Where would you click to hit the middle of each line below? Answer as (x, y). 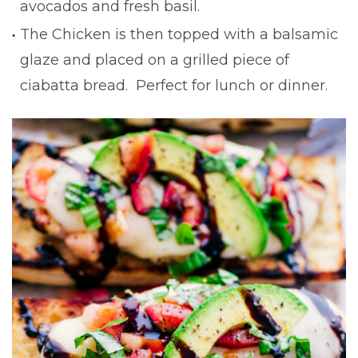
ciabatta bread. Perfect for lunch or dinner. (174, 85)
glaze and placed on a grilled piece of (155, 60)
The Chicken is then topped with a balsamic (179, 34)
